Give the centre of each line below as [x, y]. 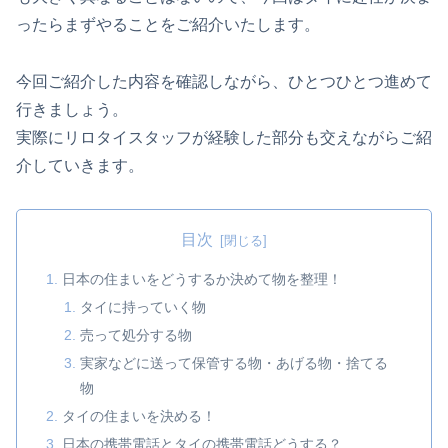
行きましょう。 [72, 109]
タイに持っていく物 [142, 307]
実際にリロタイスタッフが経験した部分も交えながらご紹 [224, 137]
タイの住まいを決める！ [139, 415]
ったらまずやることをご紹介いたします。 [168, 25]
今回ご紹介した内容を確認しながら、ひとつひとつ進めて [224, 81]
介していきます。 [80, 165]
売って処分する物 [135, 335]
